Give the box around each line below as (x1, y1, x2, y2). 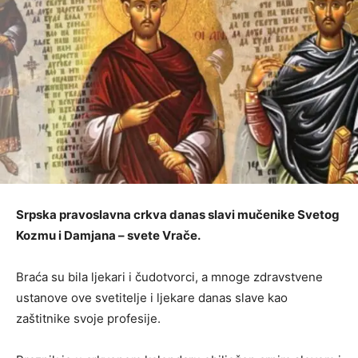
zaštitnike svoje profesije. (16, 310, 161, 326)
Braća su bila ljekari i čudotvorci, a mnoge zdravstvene (16, 268, 323, 284)
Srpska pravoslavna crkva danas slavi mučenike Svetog (16, 206, 340, 222)
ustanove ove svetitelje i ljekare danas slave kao (16, 289, 288, 305)
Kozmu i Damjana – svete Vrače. (16, 227, 201, 243)
